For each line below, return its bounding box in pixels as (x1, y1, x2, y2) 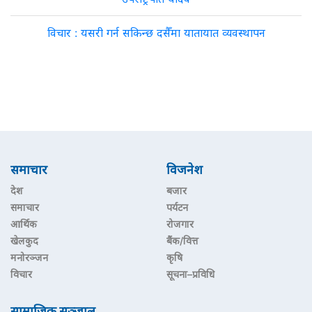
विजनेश (166, 162, 203, 177)
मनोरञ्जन (10, 251, 48, 263)
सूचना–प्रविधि (166, 268, 214, 280)
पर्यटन (166, 201, 188, 213)
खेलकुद (10, 235, 38, 247)
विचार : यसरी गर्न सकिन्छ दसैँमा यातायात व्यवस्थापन (47, 26, 265, 40)
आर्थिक (10, 218, 37, 230)
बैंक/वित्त (166, 235, 198, 247)
